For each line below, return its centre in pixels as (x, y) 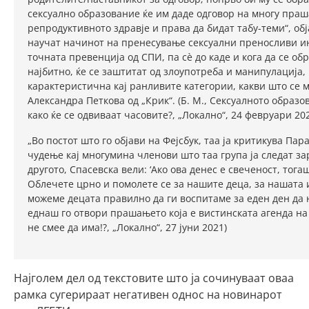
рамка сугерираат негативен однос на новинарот (148, 295)
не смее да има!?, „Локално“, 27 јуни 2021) (127, 227)
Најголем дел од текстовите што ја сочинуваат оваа (154, 278)
